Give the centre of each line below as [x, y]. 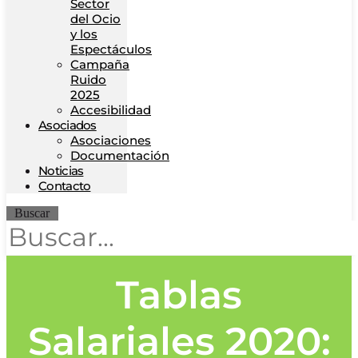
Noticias [61, 171]
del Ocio [95, 19]
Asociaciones [111, 140]
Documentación [120, 155]
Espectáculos [111, 49]
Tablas [179, 295]
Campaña [100, 64]
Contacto [65, 186]
